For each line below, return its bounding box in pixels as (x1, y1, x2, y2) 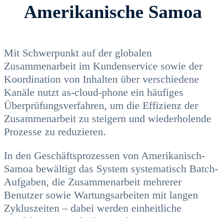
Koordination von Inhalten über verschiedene (4, 73, 199, 85)
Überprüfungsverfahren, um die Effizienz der (4, 99, 198, 111)
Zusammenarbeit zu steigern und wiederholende (4, 112, 211, 125)
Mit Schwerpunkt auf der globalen (4, 46, 152, 59)
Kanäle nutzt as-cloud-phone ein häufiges (4, 86, 183, 98)
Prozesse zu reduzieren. (4, 125, 106, 138)
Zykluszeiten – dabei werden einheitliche (4, 202, 182, 215)
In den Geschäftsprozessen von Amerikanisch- (4, 149, 205, 162)
